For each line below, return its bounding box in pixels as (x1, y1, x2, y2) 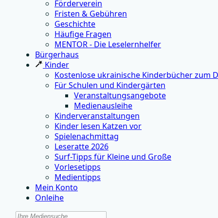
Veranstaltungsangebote (74, 90, 166, 101)
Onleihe (35, 192, 64, 203)
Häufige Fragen (54, 29, 111, 39)
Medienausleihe (74, 100, 132, 111)
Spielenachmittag (54, 131, 119, 142)
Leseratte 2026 (54, 141, 109, 152)
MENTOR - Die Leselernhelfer (54, 39, 161, 50)
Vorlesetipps (54, 162, 101, 172)
